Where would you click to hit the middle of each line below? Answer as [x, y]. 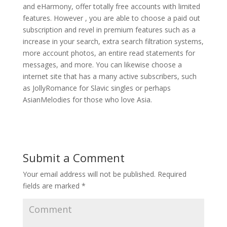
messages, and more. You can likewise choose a [102, 65]
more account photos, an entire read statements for [109, 53]
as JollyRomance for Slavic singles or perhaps [97, 88]
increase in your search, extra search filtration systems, [113, 41]
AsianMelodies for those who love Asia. [87, 100]
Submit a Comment [73, 158]
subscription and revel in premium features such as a [109, 30]
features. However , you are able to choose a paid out [111, 18]
